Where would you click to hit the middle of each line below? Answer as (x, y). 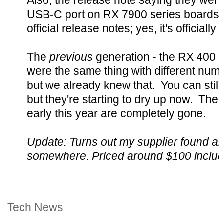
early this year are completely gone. (116, 113)
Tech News (35, 207)
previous (73, 57)
